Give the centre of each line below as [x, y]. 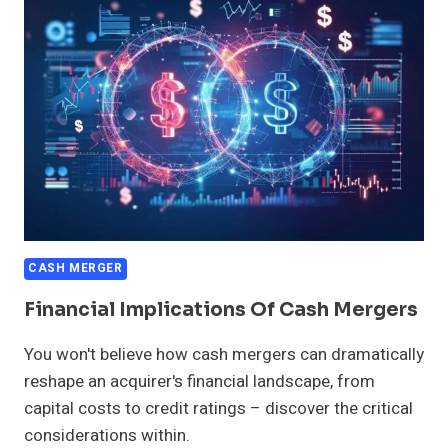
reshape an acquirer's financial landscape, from [199, 382]
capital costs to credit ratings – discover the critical [218, 409]
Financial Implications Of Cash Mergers [221, 310]
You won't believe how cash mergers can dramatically [224, 355]
